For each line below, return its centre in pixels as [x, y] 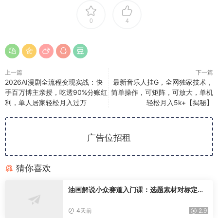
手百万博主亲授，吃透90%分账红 [56, 92]
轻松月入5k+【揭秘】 [180, 102]
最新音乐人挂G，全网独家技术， [163, 82]
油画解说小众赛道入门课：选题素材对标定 [133, 190]
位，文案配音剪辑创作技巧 [109, 199]
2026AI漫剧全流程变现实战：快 [54, 82]
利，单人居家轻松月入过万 [46, 102]
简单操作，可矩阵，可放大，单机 [162, 92]
